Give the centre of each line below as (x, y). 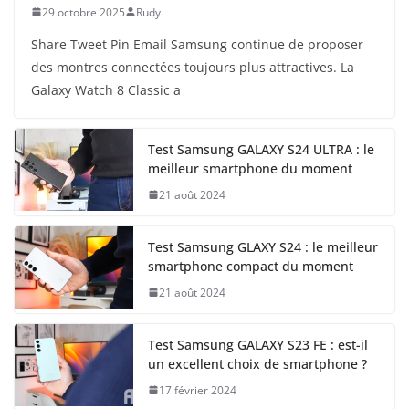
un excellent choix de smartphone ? (257, 363)
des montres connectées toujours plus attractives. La (193, 67)
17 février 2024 (198, 390)
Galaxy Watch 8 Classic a (106, 89)
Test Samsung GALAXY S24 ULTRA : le (261, 149)
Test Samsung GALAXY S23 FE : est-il (258, 344)
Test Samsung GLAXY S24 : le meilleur (263, 246)
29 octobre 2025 (84, 12)
